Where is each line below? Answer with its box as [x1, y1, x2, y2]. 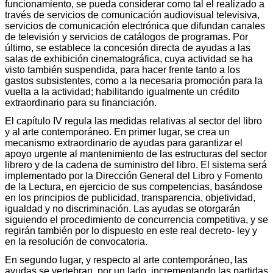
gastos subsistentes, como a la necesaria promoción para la [5, 75, 263, 86]
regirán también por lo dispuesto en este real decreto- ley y [5, 225, 257, 236]
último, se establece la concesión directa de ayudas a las [5, 42, 250, 53]
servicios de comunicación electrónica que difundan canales [5, 20, 265, 31]
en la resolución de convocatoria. [5, 236, 147, 247]
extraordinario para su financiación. [5, 97, 157, 108]
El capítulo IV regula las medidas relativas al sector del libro [5, 115, 262, 126]
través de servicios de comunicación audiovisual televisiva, [5, 9, 260, 20]
